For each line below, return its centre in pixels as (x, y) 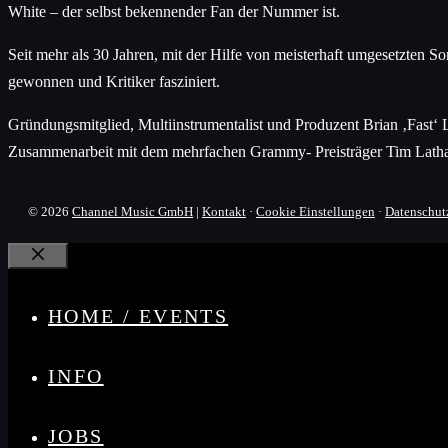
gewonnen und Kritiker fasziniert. (114, 81)
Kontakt (224, 211)
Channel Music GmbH (132, 211)
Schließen (68, 273)
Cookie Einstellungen (315, 211)
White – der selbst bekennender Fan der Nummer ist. (174, 11)
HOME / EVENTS (138, 315)
